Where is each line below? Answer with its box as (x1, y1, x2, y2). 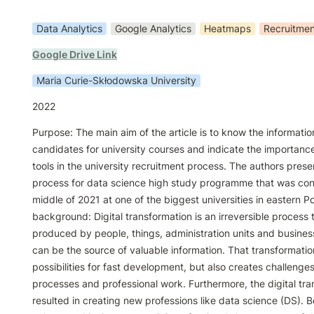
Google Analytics (115, 22, 191, 34)
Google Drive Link (32, 48, 117, 60)
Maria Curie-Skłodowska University (36, 74, 196, 86)
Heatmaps (204, 22, 251, 34)
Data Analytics (36, 22, 102, 34)
